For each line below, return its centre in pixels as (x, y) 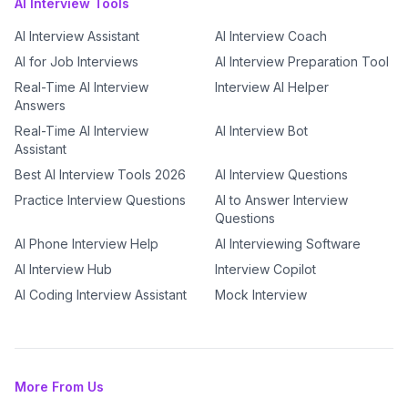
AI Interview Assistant (77, 36)
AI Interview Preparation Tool (302, 61)
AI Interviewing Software (288, 244)
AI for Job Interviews (76, 61)
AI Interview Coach (271, 36)
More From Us (59, 387)
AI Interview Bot (261, 131)
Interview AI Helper (272, 87)
